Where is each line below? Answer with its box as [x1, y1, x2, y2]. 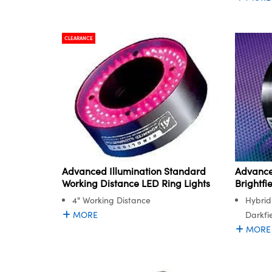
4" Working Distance [72, 194, 151, 206]
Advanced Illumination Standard [62, 165, 206, 178]
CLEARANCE [64, 34, 93, 41]
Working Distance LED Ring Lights [62, 177, 210, 190]
